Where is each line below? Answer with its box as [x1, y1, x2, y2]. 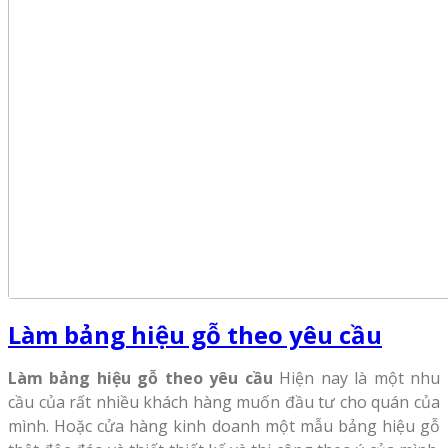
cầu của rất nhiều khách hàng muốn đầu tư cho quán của [8, 390, 440, 413]
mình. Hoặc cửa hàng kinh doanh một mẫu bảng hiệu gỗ [8, 414, 440, 437]
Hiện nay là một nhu [272, 366, 441, 389]
